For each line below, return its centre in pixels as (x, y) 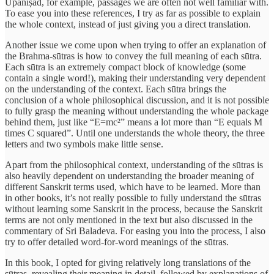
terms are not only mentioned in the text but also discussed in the (129, 220)
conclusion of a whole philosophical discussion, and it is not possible (137, 100)
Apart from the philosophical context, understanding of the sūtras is (134, 165)
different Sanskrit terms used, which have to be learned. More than (133, 187)
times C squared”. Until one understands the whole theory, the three (135, 133)
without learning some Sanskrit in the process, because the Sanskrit (134, 209)
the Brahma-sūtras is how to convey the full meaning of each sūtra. (133, 56)
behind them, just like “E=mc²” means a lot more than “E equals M (134, 122)
